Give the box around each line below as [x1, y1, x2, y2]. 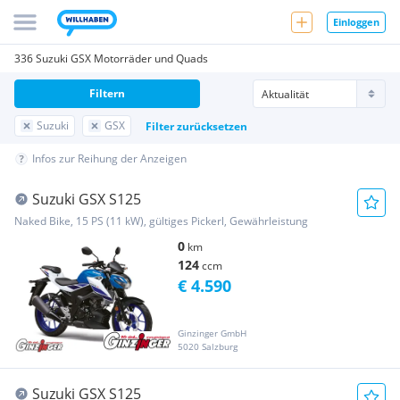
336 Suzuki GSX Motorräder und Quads [14, 51, 208, 66]
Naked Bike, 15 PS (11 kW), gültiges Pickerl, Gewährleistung [14, 213, 308, 229]
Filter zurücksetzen [146, 118, 247, 134]
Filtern [89, 86, 125, 101]
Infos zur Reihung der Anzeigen [32, 151, 187, 166]
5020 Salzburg [178, 340, 237, 354]
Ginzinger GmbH [178, 327, 246, 340]
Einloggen [333, 14, 379, 29]
